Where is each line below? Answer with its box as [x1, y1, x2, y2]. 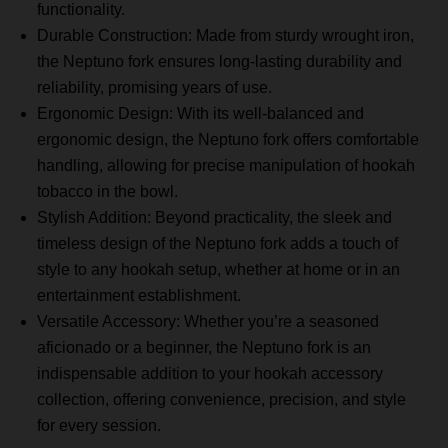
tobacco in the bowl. [37, 183, 179, 201]
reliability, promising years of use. [37, 79, 273, 97]
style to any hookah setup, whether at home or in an [37, 261, 401, 279]
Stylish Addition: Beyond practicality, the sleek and [37, 209, 393, 227]
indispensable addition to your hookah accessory [37, 365, 384, 383]
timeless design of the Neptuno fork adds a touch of [37, 235, 399, 253]
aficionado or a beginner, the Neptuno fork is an [37, 339, 372, 357]
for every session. [37, 417, 162, 435]
